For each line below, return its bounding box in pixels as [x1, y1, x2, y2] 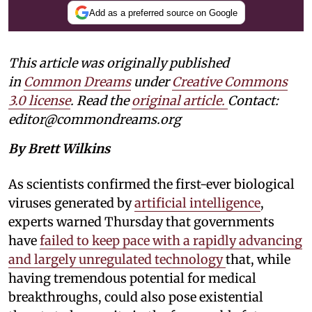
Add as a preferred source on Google [88, 7, 237, 18]
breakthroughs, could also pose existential [8, 289, 263, 306]
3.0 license [8, 93, 70, 109]
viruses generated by [8, 195, 134, 212]
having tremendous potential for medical [8, 270, 256, 287]
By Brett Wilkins [8, 141, 110, 157]
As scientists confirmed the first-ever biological [8, 176, 295, 193]
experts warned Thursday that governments [8, 214, 274, 231]
